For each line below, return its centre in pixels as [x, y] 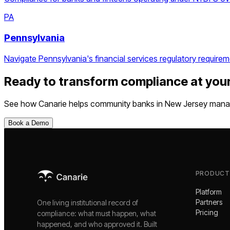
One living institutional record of [88, 203]
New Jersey [186, 104]
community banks [122, 104]
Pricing [207, 213]
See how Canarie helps [47, 104]
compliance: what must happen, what [97, 214]
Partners [209, 202]
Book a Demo [28, 123]
